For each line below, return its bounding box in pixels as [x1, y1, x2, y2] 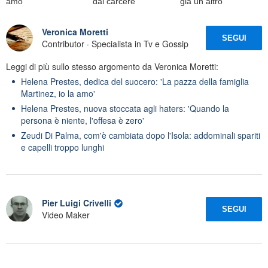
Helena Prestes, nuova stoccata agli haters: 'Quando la [21, 102, 229, 114]
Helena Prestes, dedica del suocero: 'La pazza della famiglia [21, 75, 249, 87]
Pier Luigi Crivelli [42, 197, 111, 209]
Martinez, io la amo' [21, 87, 95, 99]
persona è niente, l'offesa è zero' [21, 114, 144, 126]
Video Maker [42, 209, 90, 221]
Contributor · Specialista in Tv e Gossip [42, 38, 188, 50]
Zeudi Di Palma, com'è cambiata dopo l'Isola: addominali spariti [21, 129, 260, 141]
